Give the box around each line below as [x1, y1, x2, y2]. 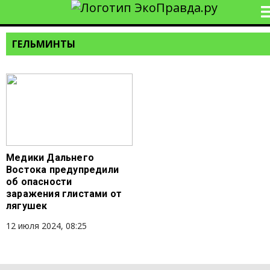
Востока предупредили [6, 164, 119, 175]
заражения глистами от [6, 188, 122, 199]
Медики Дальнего [6, 152, 94, 163]
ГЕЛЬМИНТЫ [12, 37, 75, 51]
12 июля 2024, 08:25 [6, 220, 87, 231]
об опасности [6, 176, 72, 187]
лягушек [6, 200, 48, 212]
